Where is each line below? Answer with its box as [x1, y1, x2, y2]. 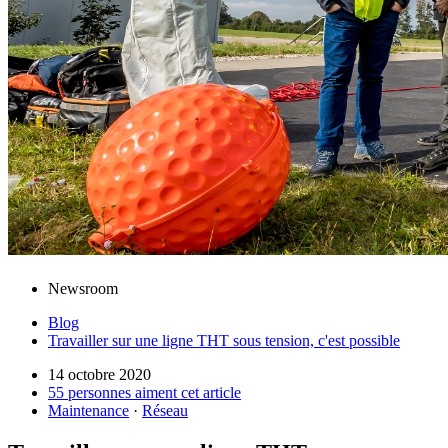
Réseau [142, 402, 188, 420]
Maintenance [48, 402, 129, 420]
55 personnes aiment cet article [48, 384, 241, 402]
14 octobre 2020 [48, 366, 151, 384]
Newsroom [48, 280, 118, 298]
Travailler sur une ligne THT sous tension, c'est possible [48, 332, 400, 350]
